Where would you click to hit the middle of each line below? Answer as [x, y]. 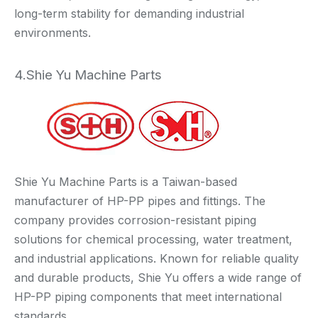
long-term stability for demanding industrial [129, 13]
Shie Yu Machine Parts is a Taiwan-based [126, 181]
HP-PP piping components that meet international [148, 296]
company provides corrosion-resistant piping [135, 220]
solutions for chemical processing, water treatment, [153, 239]
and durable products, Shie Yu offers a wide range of [158, 277]
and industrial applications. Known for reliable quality [157, 258]
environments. [53, 32]
